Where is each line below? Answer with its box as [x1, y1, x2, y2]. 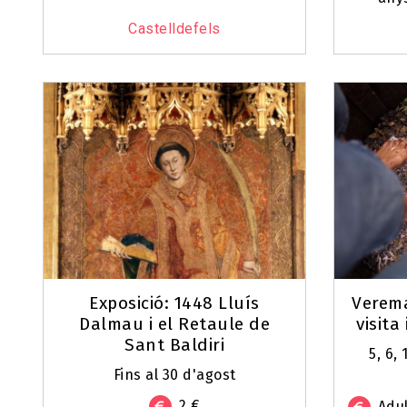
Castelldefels [128, 20, 221, 38]
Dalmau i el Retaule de [79, 313, 270, 335]
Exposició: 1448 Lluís [89, 293, 260, 314]
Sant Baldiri [124, 334, 224, 356]
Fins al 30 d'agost [113, 366, 236, 384]
